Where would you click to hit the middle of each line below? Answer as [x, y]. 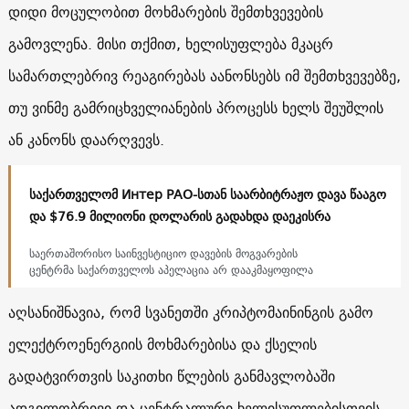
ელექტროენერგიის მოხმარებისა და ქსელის [162, 344]
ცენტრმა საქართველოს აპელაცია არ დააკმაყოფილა [171, 269]
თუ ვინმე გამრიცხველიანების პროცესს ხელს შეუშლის [195, 107]
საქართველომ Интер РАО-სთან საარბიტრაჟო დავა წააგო [207, 194]
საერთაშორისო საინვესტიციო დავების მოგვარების [163, 253]
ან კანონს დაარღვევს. [86, 139]
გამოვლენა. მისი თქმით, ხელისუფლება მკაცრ [170, 43]
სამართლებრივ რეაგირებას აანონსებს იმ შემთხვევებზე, [204, 75]
